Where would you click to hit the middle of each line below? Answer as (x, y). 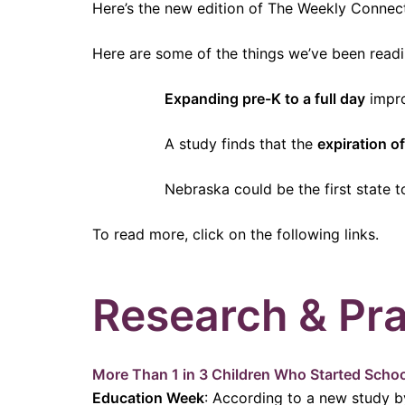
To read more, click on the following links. (235, 234)
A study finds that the (241, 143)
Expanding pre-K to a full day (265, 98)
